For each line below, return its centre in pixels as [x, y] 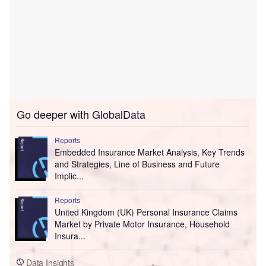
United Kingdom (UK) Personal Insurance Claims [146, 212]
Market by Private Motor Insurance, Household [142, 224]
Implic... [69, 176]
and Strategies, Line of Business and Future [137, 164]
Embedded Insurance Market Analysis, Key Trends [149, 152]
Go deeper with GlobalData [81, 114]
